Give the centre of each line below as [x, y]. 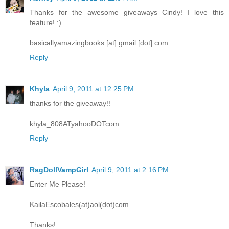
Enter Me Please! [58, 184]
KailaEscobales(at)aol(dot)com [79, 204]
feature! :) [45, 22]
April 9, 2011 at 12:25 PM [93, 89]
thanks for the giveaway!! [70, 103]
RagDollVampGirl [59, 169]
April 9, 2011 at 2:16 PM [130, 169]
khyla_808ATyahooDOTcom [74, 123]
